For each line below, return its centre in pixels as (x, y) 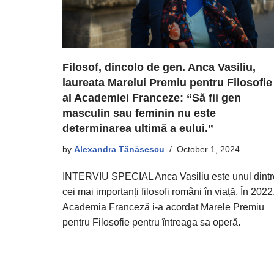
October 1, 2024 (208, 149)
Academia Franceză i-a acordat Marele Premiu (163, 207)
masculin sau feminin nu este (139, 113)
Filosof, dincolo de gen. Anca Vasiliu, (159, 67)
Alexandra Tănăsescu (119, 149)
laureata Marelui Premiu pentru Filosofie (167, 82)
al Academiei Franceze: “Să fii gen (152, 98)
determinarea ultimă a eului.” (138, 128)
